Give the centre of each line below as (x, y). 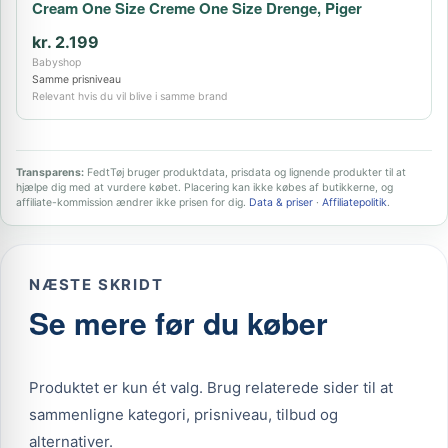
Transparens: (50, 172)
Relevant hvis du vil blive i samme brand (130, 96)
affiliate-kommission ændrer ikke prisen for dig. (132, 202)
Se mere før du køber (178, 322)
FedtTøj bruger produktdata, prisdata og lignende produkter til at (245, 172)
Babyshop (56, 62)
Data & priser (281, 202)
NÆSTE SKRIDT (96, 284)
